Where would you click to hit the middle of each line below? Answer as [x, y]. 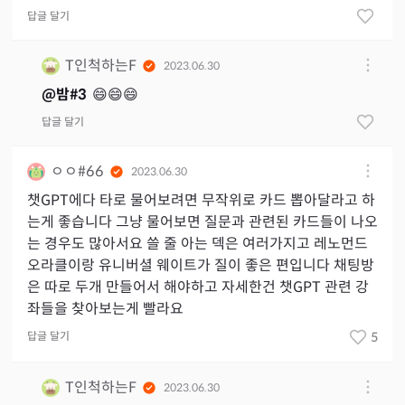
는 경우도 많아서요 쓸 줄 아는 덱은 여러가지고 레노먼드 [198, 244]
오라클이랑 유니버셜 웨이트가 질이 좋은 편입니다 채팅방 [201, 266]
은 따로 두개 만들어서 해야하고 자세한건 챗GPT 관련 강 [198, 287]
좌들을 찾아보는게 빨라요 [105, 309]
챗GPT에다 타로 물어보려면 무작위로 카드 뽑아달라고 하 [201, 201]
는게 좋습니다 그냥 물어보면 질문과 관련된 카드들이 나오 [202, 222]
